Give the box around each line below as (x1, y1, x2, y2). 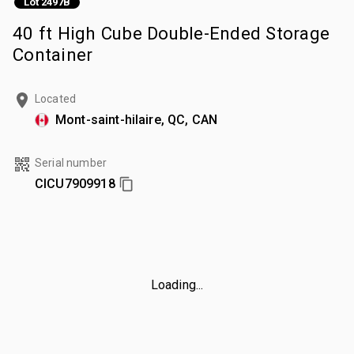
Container (13, 43, 93, 65)
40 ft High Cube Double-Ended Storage (13, 22, 330, 43)
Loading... (150, 277, 204, 292)
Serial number (35, 156, 107, 169)
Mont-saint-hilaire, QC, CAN (55, 111, 218, 127)
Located (35, 92, 77, 105)
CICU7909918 (35, 175, 115, 191)
